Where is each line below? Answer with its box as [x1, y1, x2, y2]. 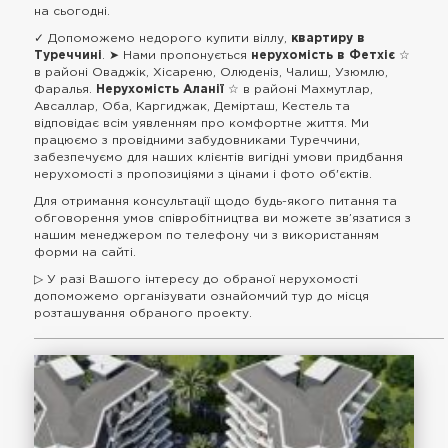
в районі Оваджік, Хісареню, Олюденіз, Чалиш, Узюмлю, [34, 67, 389, 78]
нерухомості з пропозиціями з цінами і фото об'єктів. [34, 169, 373, 180]
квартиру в [291, 33, 366, 44]
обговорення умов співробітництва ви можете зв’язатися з [34, 213, 412, 224]
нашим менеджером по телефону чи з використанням [34, 230, 380, 241]
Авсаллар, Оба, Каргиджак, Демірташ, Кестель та [34, 101, 351, 112]
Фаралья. [34, 84, 97, 95]
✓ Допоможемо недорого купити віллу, [34, 33, 292, 44]
